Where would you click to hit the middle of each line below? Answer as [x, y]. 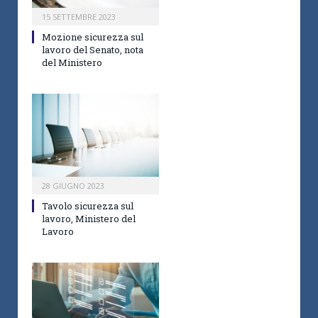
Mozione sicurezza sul [93, 37]
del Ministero [72, 63]
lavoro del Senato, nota [93, 50]
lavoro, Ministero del [89, 219]
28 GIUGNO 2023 [73, 186]
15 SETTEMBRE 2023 [79, 17]
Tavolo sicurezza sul [88, 206]
